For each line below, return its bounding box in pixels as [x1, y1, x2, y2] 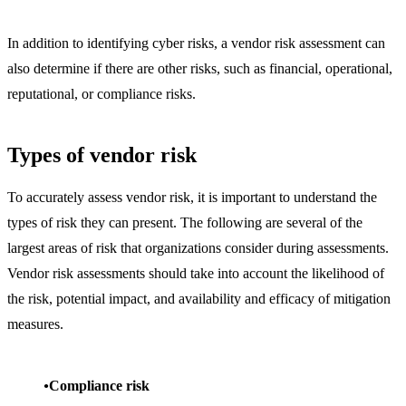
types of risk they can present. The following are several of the [7, 215, 362, 231]
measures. [7, 316, 63, 333]
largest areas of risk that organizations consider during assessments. [7, 240, 389, 256]
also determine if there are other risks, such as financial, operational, [7, 60, 392, 76]
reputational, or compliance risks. [7, 85, 196, 101]
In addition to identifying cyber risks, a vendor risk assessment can [7, 34, 385, 51]
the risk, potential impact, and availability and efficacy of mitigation [7, 291, 391, 307]
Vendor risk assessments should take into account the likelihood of [7, 266, 384, 282]
